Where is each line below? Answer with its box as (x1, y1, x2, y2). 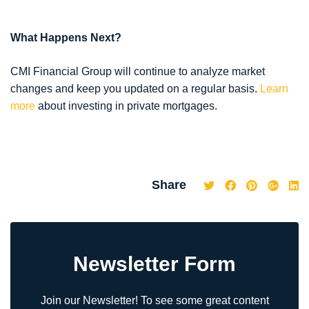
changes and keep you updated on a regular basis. (10, 83, 260, 95)
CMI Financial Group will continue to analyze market (10, 66, 265, 78)
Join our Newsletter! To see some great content (40, 295, 269, 307)
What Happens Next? (10, 32, 124, 44)
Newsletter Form (73, 252, 236, 276)
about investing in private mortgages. (35, 100, 217, 112)
